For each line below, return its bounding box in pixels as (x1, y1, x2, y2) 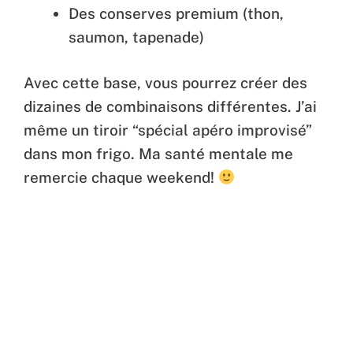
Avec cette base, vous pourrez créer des (24, 74, 307, 92)
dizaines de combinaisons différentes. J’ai (24, 98, 317, 116)
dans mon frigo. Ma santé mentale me (24, 145, 293, 163)
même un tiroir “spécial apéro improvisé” (24, 121, 312, 139)
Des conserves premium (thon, (69, 4, 284, 22)
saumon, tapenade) (69, 28, 204, 46)
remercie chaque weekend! (24, 169, 218, 187)
